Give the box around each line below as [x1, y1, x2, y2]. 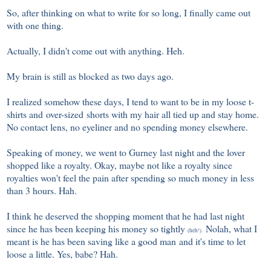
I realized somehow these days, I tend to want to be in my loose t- [7, 95, 254, 108]
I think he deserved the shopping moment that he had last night [7, 209, 244, 223]
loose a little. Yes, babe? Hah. [7, 247, 118, 261]
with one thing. [7, 19, 64, 32]
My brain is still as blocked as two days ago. [7, 70, 177, 83]
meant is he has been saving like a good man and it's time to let [7, 235, 246, 248]
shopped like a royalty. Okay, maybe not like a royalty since [7, 158, 232, 172]
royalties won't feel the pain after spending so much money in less [7, 171, 254, 184]
